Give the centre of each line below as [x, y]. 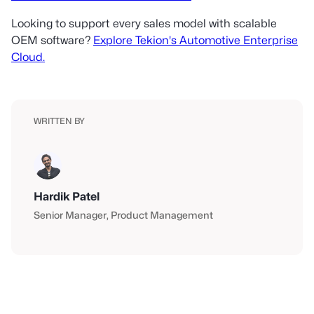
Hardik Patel [67, 196]
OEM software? [52, 40]
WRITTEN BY [59, 121]
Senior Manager [70, 214]
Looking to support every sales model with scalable [144, 23]
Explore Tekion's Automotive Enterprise [196, 40]
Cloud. [28, 57]
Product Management [162, 214]
